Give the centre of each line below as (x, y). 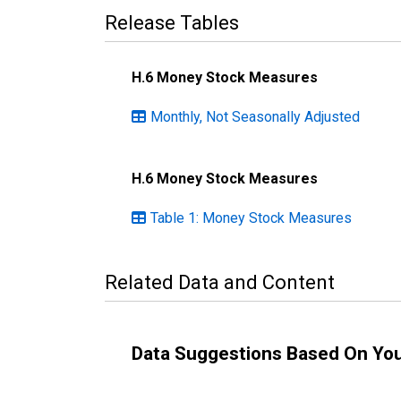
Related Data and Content (220, 282)
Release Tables (172, 22)
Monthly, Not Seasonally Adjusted (255, 116)
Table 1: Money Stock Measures (251, 218)
